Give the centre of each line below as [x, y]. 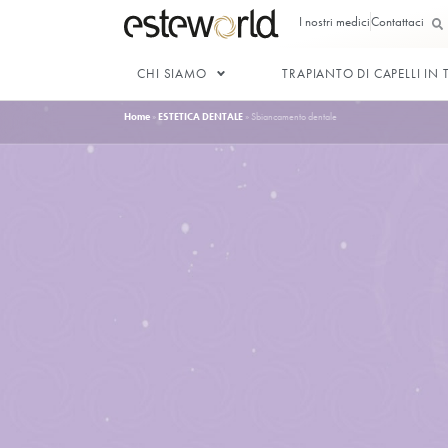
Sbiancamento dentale [367, 145]
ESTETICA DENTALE [250, 145]
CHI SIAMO [215, 92]
